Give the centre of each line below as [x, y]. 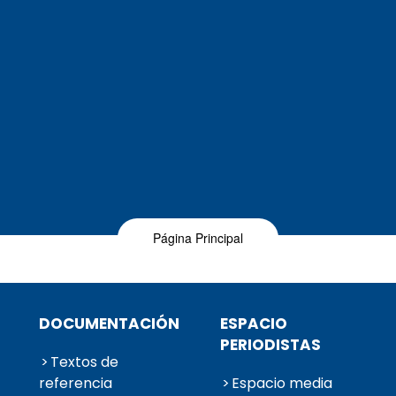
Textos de [84, 362]
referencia [75, 384]
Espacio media [282, 384]
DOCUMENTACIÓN [109, 324]
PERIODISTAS [270, 345]
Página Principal [198, 238]
